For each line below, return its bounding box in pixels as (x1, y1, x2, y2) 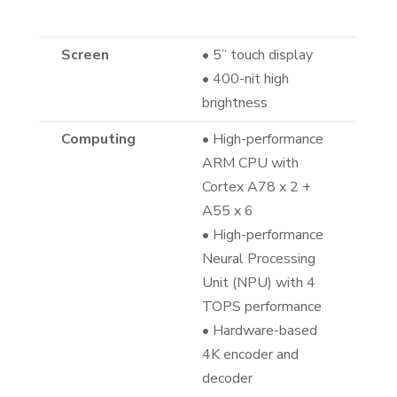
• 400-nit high (201, 69, 289, 90)
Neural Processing (201, 249, 315, 269)
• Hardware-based (201, 321, 317, 341)
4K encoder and (201, 345, 299, 365)
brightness (201, 93, 268, 113)
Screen (60, 45, 109, 66)
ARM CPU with (201, 153, 299, 174)
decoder (201, 369, 253, 389)
